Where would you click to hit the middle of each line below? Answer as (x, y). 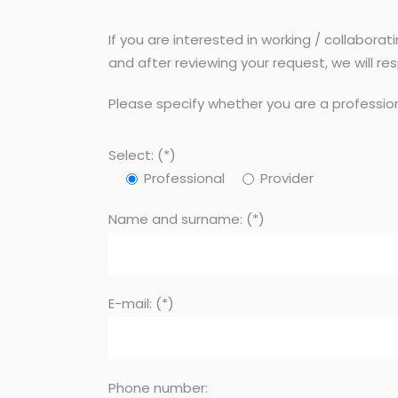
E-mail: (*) (141, 303)
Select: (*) (142, 155)
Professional (184, 178)
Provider (287, 178)
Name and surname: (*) (187, 219)
